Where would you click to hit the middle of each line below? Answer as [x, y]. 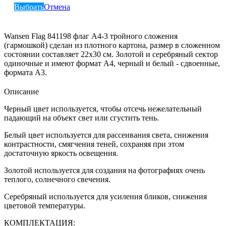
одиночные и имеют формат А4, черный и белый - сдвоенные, [112, 63]
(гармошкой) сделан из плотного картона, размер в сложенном [112, 45]
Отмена [57, 7]
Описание [21, 91]
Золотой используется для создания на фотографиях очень [104, 170]
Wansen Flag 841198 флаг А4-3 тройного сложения [91, 36]
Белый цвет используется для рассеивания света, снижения [106, 135]
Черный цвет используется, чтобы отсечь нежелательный [103, 108]
